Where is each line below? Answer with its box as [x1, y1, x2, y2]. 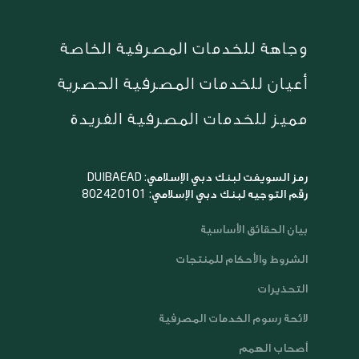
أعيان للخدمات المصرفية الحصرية [58, 75, 309, 93]
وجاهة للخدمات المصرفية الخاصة [60, 39, 309, 58]
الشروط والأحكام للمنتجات [175, 253, 309, 266]
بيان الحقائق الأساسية [200, 224, 309, 236]
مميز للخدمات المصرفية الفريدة [71, 110, 309, 128]
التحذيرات [257, 283, 309, 296]
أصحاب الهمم [239, 342, 309, 355]
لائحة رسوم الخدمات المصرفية [159, 313, 309, 325]
